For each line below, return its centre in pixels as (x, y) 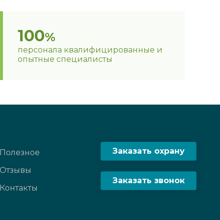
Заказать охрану (149, 151)
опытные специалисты (65, 59)
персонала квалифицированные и (90, 50)
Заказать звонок (149, 180)
